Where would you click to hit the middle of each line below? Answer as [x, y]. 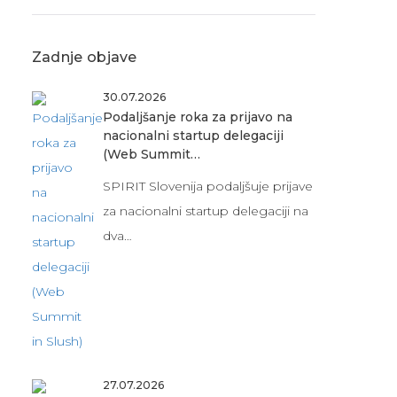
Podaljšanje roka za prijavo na [197, 117]
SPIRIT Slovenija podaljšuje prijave [207, 186]
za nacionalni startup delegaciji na [205, 210]
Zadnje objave [84, 57]
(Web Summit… [151, 154]
